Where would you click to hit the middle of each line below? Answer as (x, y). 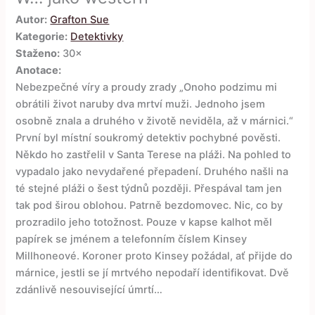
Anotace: (39, 71)
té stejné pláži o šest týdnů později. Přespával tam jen (149, 189)
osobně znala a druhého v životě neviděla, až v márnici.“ (155, 121)
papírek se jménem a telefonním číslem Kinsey (131, 239)
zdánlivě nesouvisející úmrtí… (89, 290)
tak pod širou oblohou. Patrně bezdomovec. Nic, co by (149, 206)
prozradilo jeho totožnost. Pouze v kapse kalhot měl (144, 223)
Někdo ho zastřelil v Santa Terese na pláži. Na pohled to (154, 155)
